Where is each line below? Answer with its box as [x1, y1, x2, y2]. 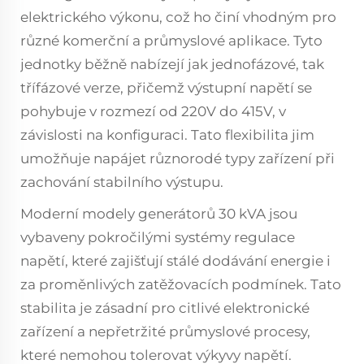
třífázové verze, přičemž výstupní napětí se [20, 80, 312, 96]
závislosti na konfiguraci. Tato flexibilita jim [20, 127, 314, 143]
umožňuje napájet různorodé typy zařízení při [20, 150, 335, 167]
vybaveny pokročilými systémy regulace [20, 229, 295, 245]
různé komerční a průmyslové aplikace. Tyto [20, 32, 323, 49]
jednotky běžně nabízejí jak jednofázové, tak [20, 56, 324, 72]
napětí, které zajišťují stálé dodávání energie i [20, 253, 331, 269]
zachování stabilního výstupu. [20, 174, 223, 190]
